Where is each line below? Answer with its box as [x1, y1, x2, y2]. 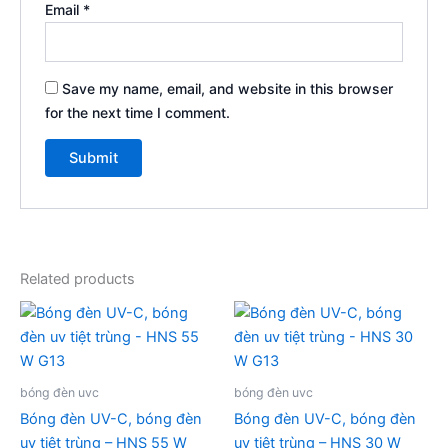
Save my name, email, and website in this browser [62, 79, 394, 97]
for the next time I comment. [45, 103, 231, 121]
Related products [20, 269, 135, 288]
